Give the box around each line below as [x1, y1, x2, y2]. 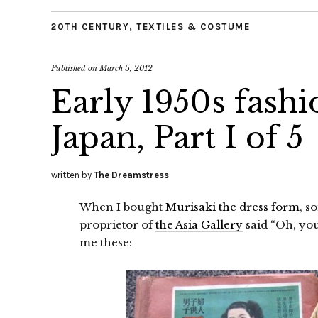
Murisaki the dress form [165, 200, 300, 214]
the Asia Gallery [155, 218, 243, 231]
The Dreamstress [94, 170, 169, 180]
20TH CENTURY [51, 21, 129, 32]
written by [51, 170, 94, 180]
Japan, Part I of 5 [51, 119, 303, 156]
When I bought [79, 200, 165, 214]
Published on [51, 63, 99, 73]
